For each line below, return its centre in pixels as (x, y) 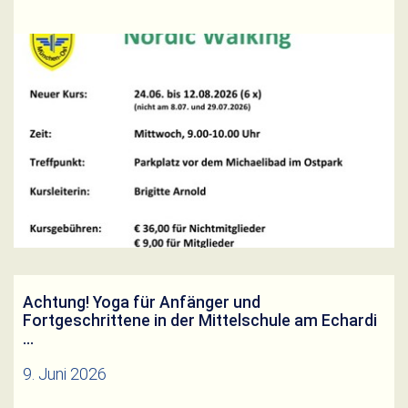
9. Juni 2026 (65, 374)
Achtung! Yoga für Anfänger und (142, 303)
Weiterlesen (65, 74)
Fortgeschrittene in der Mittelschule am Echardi (200, 321)
